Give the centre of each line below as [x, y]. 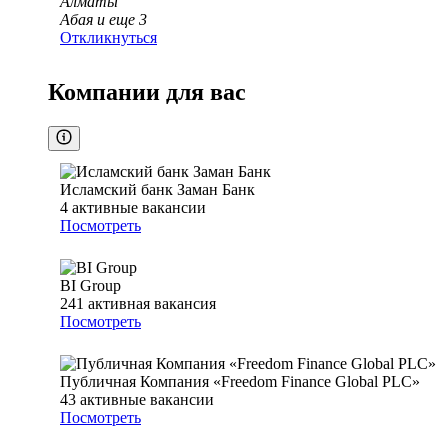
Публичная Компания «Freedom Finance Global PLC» [240, 382]
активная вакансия [152, 304]
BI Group [90, 286]
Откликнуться [108, 38]
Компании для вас [147, 92]
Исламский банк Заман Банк [157, 190]
